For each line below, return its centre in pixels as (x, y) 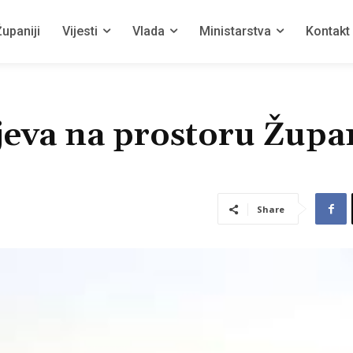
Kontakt (328, 31)
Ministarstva (235, 31)
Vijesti (80, 31)
